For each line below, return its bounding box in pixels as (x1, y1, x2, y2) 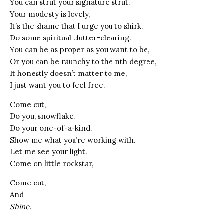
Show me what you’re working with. (10, 135, 136, 145)
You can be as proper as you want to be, (10, 44, 149, 54)
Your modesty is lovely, (10, 9, 90, 19)
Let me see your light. (10, 147, 87, 156)
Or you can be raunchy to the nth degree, (10, 56, 156, 66)
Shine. (10, 201, 31, 211)
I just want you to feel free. (10, 80, 105, 90)
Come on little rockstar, (10, 158, 93, 168)
